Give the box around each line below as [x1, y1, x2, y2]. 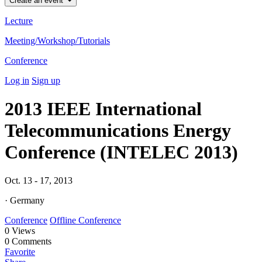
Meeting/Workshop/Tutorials [5, 35, 110, 46]
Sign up [32, 75, 60, 85]
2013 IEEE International [5, 98, 202, 119]
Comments [9, 236, 51, 247]
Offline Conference [50, 215, 121, 226]
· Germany [5, 195, 44, 206]
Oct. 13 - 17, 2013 [5, 175, 73, 186]
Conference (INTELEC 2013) [5, 141, 238, 163]
